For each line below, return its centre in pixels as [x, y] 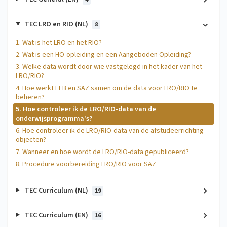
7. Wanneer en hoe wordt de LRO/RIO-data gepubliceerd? [102, 152]
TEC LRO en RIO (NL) [56, 24]
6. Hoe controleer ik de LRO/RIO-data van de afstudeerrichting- [111, 130]
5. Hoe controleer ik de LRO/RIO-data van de [86, 109]
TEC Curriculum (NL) [56, 190]
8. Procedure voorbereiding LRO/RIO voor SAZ [86, 164]
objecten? [31, 140]
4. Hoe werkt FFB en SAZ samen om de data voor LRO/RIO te [107, 88]
